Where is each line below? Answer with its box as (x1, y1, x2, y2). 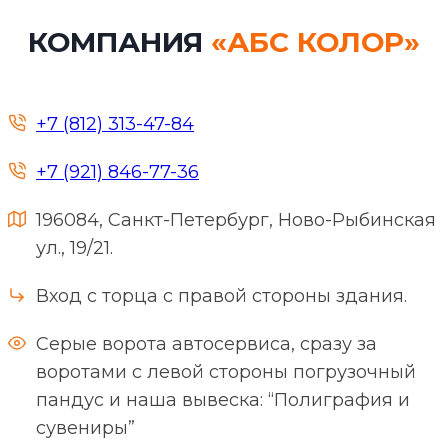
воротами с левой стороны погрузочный (36, 360, 416, 383)
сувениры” (36, 416, 135, 439)
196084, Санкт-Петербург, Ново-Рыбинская (36, 208, 436, 231)
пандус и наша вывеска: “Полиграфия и (36, 388, 410, 411)
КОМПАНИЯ (28, 24, 211, 59)
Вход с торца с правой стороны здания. (36, 284, 407, 307)
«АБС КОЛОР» (211, 24, 420, 59)
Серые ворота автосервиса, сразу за (36, 332, 377, 355)
